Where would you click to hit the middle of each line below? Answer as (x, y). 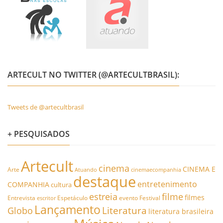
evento (128, 198)
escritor (46, 198)
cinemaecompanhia (156, 170)
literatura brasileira (181, 211)
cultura (61, 185)
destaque (105, 182)
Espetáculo (72, 198)
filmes (195, 197)
